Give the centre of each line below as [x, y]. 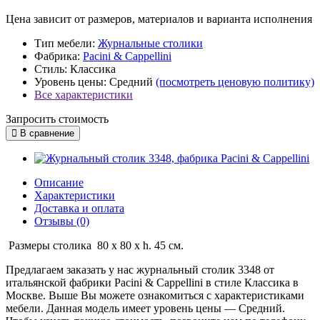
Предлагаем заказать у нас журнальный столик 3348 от [140, 269]
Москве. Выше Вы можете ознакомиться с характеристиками [155, 295]
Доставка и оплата [79, 208]
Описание [59, 182]
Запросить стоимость [57, 119]
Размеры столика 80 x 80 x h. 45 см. [95, 245]
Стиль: [51, 69]
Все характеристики [84, 94]
